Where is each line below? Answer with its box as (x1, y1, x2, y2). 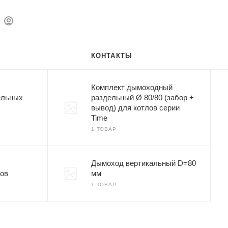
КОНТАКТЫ (91, 52, 133, 60)
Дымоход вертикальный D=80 (91, 159, 196, 167)
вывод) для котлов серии (91, 103, 180, 112)
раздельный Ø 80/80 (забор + (91, 93, 194, 102)
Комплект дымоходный (91, 83, 173, 92)
